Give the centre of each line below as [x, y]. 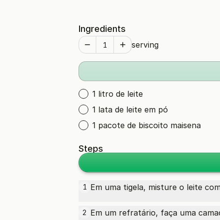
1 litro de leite [118, 94]
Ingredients [102, 29]
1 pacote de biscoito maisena [147, 125]
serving [145, 45]
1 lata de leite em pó [130, 110]
